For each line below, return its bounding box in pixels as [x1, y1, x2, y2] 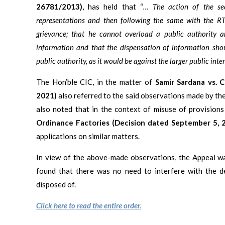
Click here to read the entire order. [36, 200, 141, 210]
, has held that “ [82, 2, 143, 11]
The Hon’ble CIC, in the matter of [36, 77, 155, 86]
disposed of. [36, 179, 76, 189]
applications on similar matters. [36, 131, 140, 141]
